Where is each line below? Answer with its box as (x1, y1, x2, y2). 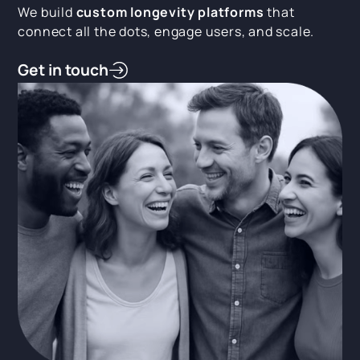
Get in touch (18, 59, 109, 80)
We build (18, 3, 76, 21)
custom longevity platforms (76, 3, 264, 21)
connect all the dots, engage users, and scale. (18, 22, 315, 40)
